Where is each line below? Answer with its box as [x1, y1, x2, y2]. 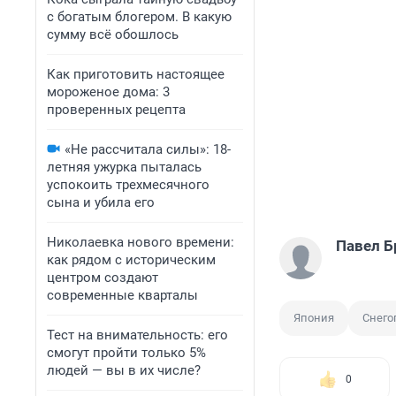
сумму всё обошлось [47, 27, 179, 42]
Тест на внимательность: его [47, 327, 228, 343]
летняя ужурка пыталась [47, 159, 202, 175]
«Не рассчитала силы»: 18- [65, 141, 231, 157]
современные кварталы [47, 287, 198, 303]
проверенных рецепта [47, 102, 186, 118]
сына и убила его [47, 194, 155, 210]
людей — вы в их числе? [47, 362, 201, 378]
